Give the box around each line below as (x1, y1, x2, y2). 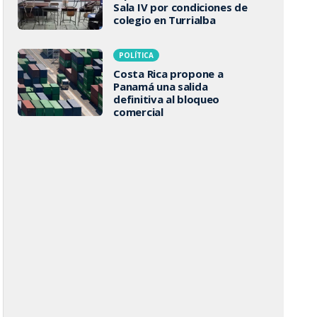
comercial (113, 105, 163, 119)
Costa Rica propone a (113, 67, 224, 81)
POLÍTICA (119, 50, 154, 60)
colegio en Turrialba (113, 12, 216, 27)
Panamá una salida (113, 79, 208, 93)
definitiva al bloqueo (113, 92, 220, 106)
